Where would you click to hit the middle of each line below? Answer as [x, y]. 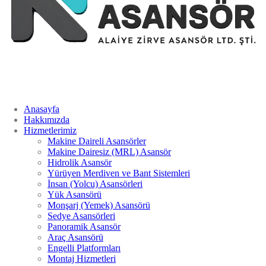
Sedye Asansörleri [81, 216]
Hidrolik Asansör [80, 162]
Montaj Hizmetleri [82, 258]
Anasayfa [42, 109]
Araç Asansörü [75, 237]
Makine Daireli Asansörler [97, 141]
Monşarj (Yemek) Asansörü [99, 205]
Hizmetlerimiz [50, 130]
